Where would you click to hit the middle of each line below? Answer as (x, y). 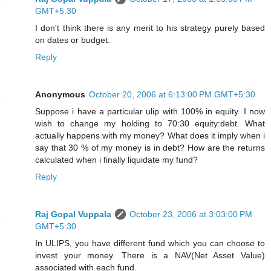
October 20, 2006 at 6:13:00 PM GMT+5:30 (172, 95)
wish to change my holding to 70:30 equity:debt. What (150, 124)
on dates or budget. (73, 40)
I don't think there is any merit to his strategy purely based (150, 28)
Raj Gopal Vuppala (73, 214)
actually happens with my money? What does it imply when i (150, 136)
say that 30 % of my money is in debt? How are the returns (150, 148)
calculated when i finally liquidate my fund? (116, 160)
